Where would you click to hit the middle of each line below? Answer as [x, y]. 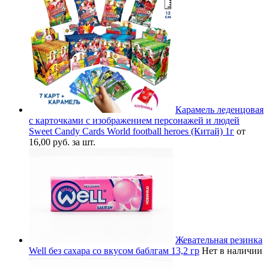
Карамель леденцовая [219, 109]
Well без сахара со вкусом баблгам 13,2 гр [114, 250]
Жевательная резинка [219, 240]
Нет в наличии [232, 250]
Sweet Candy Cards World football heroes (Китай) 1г [131, 131]
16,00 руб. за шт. [62, 142]
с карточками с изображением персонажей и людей [134, 120]
